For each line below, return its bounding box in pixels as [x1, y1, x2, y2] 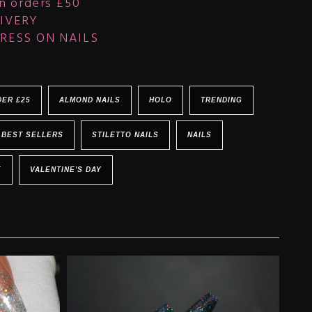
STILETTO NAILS [92, 131, 159, 139]
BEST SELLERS [1, 131, 63, 139]
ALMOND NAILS [59, 96, 120, 104]
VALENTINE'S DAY [30, 166, 102, 173]
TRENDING [201, 96, 242, 104]
